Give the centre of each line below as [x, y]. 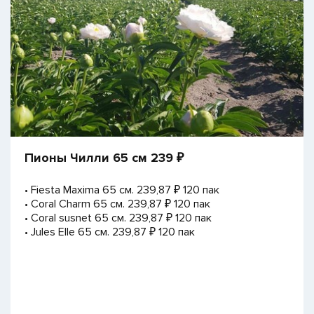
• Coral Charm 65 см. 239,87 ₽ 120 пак [117, 204]
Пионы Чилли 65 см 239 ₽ [104, 158]
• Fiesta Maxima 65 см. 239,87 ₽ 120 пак [122, 190]
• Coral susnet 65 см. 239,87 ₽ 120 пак [118, 218]
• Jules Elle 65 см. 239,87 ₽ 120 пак [110, 232]
